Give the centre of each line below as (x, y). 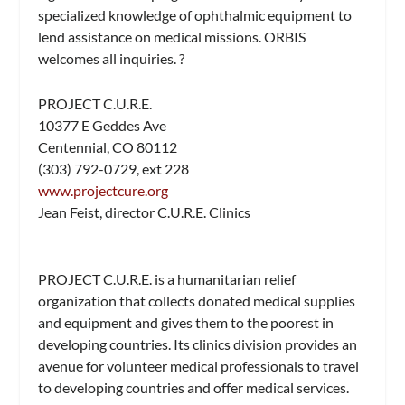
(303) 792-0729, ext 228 (114, 169)
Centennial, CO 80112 (108, 147)
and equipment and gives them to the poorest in (186, 322)
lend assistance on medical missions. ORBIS (172, 37)
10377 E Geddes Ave (103, 126)
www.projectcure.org (104, 191)
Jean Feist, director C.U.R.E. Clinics (145, 212)
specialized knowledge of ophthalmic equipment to (195, 15)
